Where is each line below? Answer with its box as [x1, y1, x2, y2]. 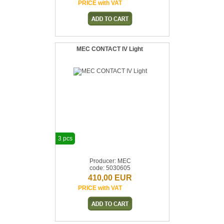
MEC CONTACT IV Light [76, 45, 143, 52]
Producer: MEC [89, 157, 131, 164]
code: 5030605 [89, 164, 130, 171]
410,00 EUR [88, 173, 132, 182]
